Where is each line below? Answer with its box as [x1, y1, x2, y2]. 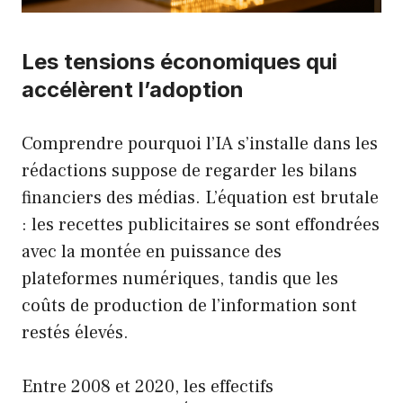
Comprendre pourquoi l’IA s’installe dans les [22, 132, 378, 157]
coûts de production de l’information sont [22, 294, 357, 318]
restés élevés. [22, 321, 129, 345]
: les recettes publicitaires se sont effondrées [22, 213, 380, 237]
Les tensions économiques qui [22, 49, 337, 76]
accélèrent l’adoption [22, 76, 244, 103]
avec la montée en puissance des [22, 240, 282, 264]
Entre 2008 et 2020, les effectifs [22, 375, 273, 399]
